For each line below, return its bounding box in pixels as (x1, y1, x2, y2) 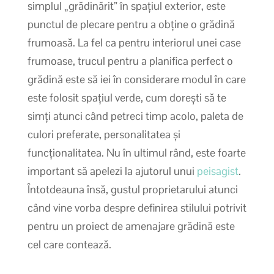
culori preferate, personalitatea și (27, 127, 180, 141)
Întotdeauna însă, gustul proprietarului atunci (27, 182, 238, 196)
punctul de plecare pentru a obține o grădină (27, 17, 235, 31)
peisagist (196, 163, 239, 178)
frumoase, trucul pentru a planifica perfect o (27, 53, 233, 68)
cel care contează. (27, 237, 111, 251)
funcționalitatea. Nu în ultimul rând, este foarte (27, 145, 246, 160)
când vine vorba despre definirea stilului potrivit (27, 200, 246, 215)
